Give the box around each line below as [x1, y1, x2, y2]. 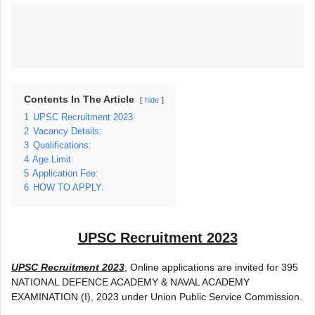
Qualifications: [33, 140, 91, 150]
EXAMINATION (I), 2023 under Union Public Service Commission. [11, 290, 302, 302]
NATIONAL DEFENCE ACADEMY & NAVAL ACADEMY [11, 276, 250, 288]
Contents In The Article [24, 93, 134, 105]
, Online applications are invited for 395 [124, 261, 298, 273]
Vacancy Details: [33, 126, 102, 136]
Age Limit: [32, 154, 74, 165]
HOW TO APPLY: [33, 182, 104, 193]
